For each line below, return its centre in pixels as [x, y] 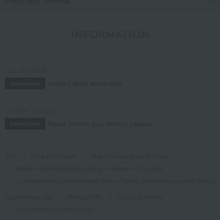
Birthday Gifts [85, 197]
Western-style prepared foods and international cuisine [90, 168]
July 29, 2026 [26, 70]
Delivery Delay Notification [85, 84]
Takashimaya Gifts [29, 197]
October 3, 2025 [30, 110]
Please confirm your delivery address [100, 124]
